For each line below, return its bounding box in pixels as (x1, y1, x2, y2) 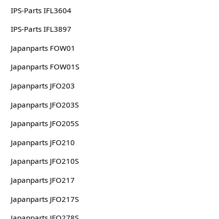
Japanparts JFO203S (10, 99, 79, 109)
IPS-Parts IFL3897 (10, 24, 71, 34)
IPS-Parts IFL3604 (10, 5, 71, 15)
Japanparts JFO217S (10, 194, 79, 204)
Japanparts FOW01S (10, 62, 79, 72)
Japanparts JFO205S (10, 118, 79, 129)
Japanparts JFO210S (10, 156, 79, 166)
